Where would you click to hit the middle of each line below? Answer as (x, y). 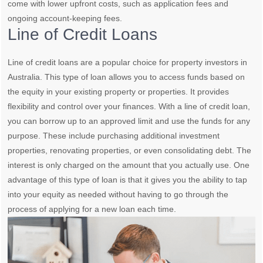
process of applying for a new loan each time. (92, 209)
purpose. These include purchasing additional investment (114, 136)
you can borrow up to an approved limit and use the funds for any (129, 121)
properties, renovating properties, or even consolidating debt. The (130, 151)
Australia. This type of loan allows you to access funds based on (127, 77)
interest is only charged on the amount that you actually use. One (129, 165)
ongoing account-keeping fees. (65, 18)
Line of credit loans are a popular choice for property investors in (128, 63)
